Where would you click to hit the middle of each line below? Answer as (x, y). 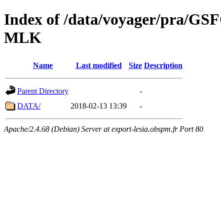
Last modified (99, 65)
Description (163, 65)
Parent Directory (43, 91)
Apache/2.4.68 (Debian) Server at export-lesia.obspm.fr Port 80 (104, 129)
